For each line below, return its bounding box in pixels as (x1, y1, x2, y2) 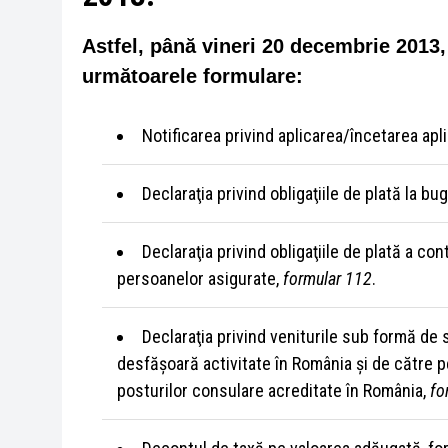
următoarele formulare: (82, 65, 303, 87)
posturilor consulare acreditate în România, (117, 380, 430, 401)
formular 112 (283, 268, 372, 289)
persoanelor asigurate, (117, 268, 283, 289)
